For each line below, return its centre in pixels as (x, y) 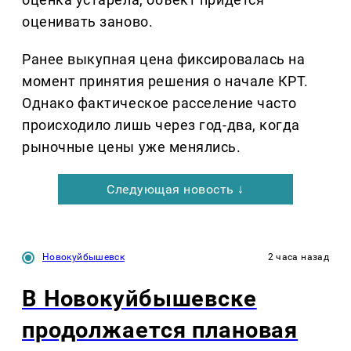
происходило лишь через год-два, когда (161, 125)
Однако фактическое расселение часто (159, 103)
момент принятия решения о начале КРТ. (165, 81)
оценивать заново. (88, 22)
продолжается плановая (160, 330)
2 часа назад (298, 257)
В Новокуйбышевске (139, 299)
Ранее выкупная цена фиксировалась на (164, 60)
